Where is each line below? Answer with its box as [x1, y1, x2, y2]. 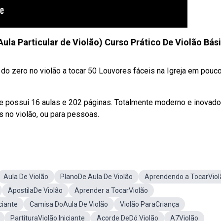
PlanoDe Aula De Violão [60, 173, 133, 181]
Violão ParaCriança [120, 200, 179, 208]
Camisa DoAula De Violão [30, 200, 108, 208]
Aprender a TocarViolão [74, 186, 148, 194]
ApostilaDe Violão [8, 186, 63, 194]
